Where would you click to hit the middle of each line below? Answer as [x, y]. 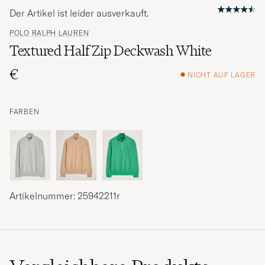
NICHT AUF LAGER [222, 75]
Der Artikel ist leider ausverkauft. [79, 13]
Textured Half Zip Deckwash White [111, 51]
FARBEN [25, 112]
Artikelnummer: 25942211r [65, 196]
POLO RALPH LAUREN [49, 33]
